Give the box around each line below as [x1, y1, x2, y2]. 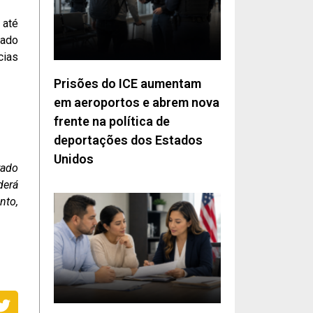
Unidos [54, 152, 94, 167]
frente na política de [54, 114, 170, 129]
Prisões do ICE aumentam [54, 76, 201, 92]
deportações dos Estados [54, 133, 203, 148]
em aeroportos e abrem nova [54, 95, 219, 110]
